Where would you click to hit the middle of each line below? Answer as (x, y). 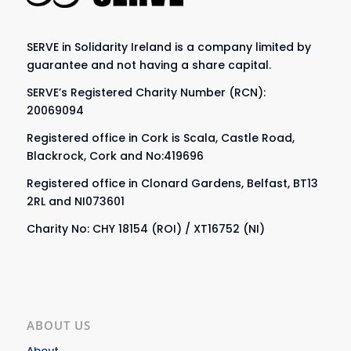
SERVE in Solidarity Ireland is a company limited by (168, 47)
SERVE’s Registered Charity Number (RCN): (146, 92)
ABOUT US (58, 326)
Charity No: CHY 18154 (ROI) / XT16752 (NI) (145, 228)
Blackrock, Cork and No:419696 (115, 156)
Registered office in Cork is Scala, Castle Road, (160, 138)
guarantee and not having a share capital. (148, 65)
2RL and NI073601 (75, 201)
